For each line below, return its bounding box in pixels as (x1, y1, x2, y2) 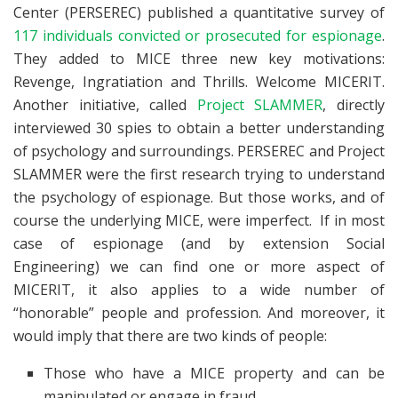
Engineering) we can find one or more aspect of (13, 256, 385, 276)
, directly (322, 94, 386, 115)
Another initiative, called (13, 94, 197, 115)
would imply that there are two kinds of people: (13, 325, 327, 346)
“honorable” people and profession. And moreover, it (13, 302, 385, 322)
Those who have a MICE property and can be (44, 362, 385, 383)
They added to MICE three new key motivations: (13, 48, 385, 68)
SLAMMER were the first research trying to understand (13, 163, 385, 184)
